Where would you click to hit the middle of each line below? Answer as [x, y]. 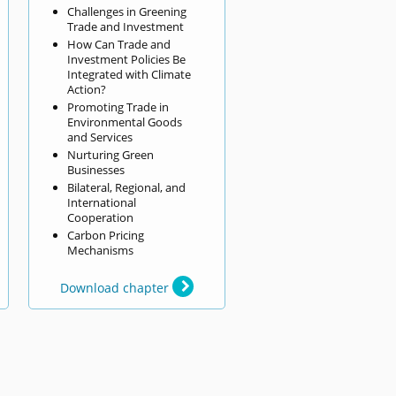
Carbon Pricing [105, 235]
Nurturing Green [110, 154]
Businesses [95, 169]
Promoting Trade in [118, 107]
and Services [99, 137]
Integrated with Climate [129, 74]
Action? [86, 89]
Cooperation [100, 217]
